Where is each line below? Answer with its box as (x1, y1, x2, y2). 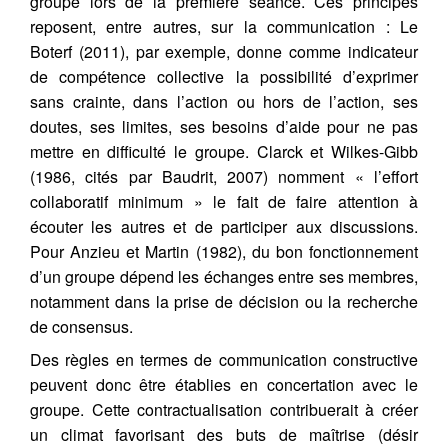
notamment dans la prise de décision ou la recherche (30, 289, 418, 313)
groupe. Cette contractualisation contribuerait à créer (30, 397, 418, 421)
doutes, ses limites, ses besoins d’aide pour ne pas (30, 114, 418, 138)
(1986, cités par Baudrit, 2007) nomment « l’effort (30, 164, 418, 188)
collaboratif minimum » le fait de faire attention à (30, 189, 418, 213)
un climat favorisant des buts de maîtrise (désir (30, 422, 418, 446)
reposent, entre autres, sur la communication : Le (30, 14, 418, 38)
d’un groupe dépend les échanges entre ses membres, (30, 264, 418, 288)
